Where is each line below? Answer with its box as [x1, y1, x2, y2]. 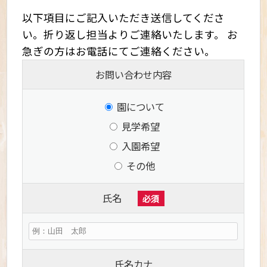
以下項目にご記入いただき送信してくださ [22, 10, 225, 26]
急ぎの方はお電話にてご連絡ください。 [22, 44, 216, 59]
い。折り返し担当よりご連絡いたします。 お [22, 27, 238, 42]
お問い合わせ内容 [95, 67, 172, 82]
